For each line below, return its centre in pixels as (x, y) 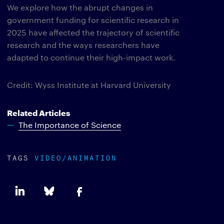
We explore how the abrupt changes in (80, 7)
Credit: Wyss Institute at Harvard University (89, 85)
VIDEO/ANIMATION (76, 157)
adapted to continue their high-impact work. (91, 57)
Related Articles (38, 112)
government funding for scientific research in (93, 20)
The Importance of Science (70, 125)
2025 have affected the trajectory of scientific (93, 32)
